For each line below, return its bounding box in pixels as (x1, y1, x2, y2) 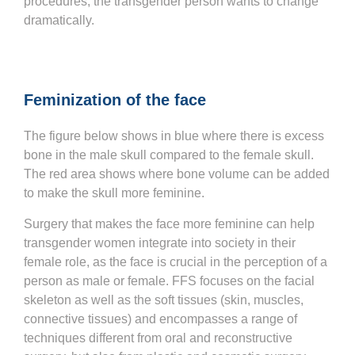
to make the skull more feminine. (24, 186, 204, 200)
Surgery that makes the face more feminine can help (24, 216, 315, 231)
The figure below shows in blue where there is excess (24, 129, 324, 143)
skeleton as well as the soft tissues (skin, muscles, (24, 292, 303, 307)
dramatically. (24, 13, 94, 27)
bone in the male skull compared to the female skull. (24, 148, 314, 162)
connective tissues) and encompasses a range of (24, 311, 297, 326)
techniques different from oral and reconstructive (24, 330, 292, 345)
